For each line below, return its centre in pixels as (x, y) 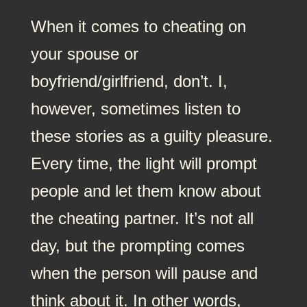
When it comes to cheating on (138, 26)
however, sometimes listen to (135, 108)
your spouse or (84, 53)
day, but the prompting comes (137, 245)
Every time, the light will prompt (144, 163)
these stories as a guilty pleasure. (151, 136)
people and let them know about (146, 191)
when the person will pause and (144, 273)
